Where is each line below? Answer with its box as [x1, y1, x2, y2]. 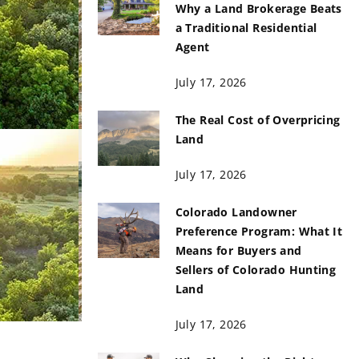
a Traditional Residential [175, 20, 317, 35]
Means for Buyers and [175, 243, 302, 258]
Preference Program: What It [175, 224, 343, 239]
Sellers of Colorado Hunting [175, 262, 337, 277]
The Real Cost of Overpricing [175, 112, 341, 127]
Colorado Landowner [175, 204, 297, 220]
